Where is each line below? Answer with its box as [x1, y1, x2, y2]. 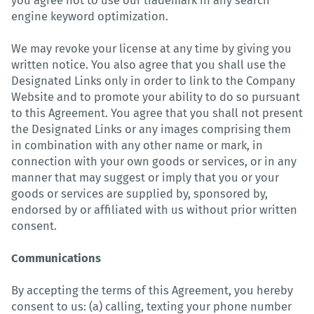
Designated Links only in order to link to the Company [11, 74, 295, 88]
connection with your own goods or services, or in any [11, 154, 296, 168]
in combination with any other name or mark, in [11, 138, 263, 152]
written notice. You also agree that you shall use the [11, 57, 286, 71]
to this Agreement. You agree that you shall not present [11, 106, 303, 120]
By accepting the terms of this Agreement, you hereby [11, 283, 293, 297]
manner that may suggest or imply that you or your [11, 170, 279, 184]
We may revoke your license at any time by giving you [11, 41, 292, 55]
